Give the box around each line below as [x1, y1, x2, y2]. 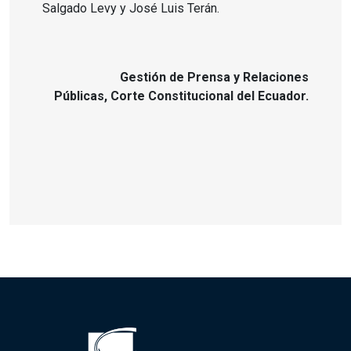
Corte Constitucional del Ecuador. [110, 88, 309, 103]
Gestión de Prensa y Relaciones [119, 69, 309, 85]
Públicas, [53, 88, 110, 103]
